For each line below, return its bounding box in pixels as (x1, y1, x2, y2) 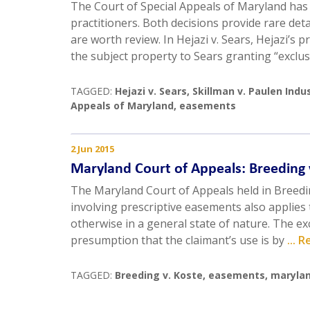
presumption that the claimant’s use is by (71, 232, 287, 248)
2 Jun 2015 (71, 143, 114, 156)
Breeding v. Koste (115, 268, 203, 282)
